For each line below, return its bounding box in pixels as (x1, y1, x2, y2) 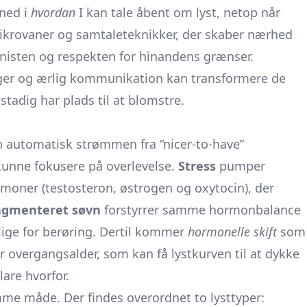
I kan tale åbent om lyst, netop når (75, 4, 280, 21)
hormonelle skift (188, 223, 277, 240)
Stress (178, 158, 216, 174)
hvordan (31, 4, 75, 21)
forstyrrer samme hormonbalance (101, 201, 301, 218)
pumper (216, 158, 265, 174)
